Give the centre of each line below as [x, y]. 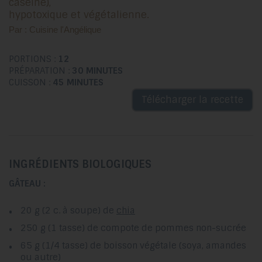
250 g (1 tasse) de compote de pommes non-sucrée [133, 228]
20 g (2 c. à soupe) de [68, 210]
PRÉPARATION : [40, 70]
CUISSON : [31, 82]
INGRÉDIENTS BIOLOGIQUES [80, 164]
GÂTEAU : [27, 184]
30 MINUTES [97, 70]
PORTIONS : [33, 59]
